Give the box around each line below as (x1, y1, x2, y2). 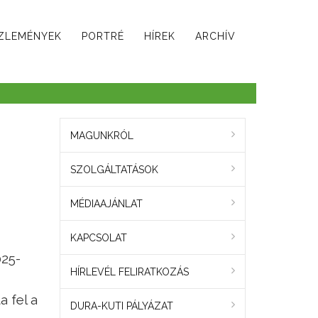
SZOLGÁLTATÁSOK (70, 164, 158, 176)
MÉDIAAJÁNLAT (70, 198, 143, 210)
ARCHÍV (195, 31, 236, 42)
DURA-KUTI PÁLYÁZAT (70, 300, 173, 312)
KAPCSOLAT (70, 232, 127, 244)
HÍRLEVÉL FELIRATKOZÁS (70, 266, 189, 278)
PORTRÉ (82, 31, 124, 42)
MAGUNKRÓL (70, 130, 133, 142)
